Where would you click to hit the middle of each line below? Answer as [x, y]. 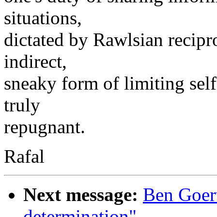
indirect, [35, 61]
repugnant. [45, 126]
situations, [43, 17]
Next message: [81, 194]
